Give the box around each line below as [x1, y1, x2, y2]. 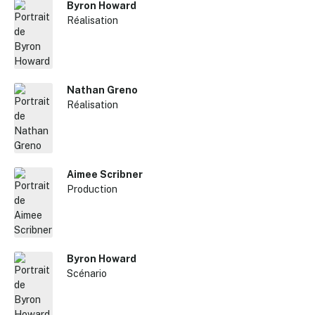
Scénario [67, 268, 108, 279]
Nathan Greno [67, 84, 139, 96]
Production [67, 184, 118, 195]
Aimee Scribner [67, 169, 143, 180]
